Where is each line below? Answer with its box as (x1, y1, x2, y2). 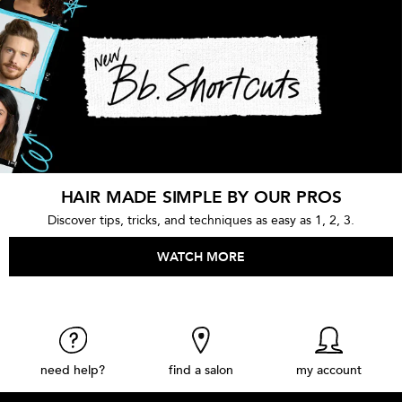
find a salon (169, 361, 233, 379)
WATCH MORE (157, 248, 245, 266)
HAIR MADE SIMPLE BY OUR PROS (60, 185, 342, 209)
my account (296, 361, 363, 379)
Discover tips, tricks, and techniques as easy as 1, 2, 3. (48, 211, 354, 229)
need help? (40, 361, 106, 379)
